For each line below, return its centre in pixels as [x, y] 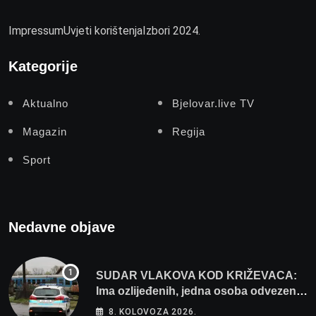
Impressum [36, 30]
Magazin [45, 131]
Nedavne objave [62, 227]
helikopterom [131, 306]
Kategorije [43, 66]
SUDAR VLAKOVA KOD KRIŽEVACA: [196, 275]
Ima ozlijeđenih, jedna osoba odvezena [199, 291]
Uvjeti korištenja [103, 30]
